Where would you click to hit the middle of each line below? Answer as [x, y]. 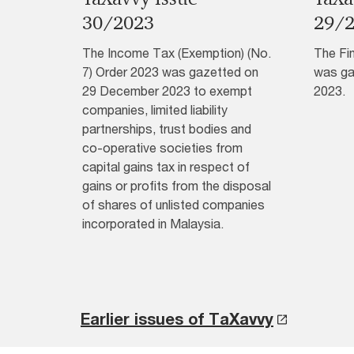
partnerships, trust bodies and [167, 129]
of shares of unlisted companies [173, 205]
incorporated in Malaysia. [153, 224]
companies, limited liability [155, 110]
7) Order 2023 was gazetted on [170, 72]
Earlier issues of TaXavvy [177, 319]
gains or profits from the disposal [177, 186]
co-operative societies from [162, 148]
